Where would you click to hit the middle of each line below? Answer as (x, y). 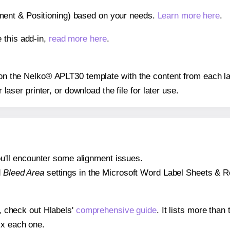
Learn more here (189, 15)
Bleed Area (23, 173)
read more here (78, 39)
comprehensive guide (116, 210)
